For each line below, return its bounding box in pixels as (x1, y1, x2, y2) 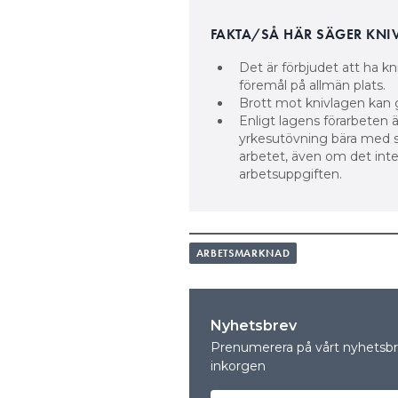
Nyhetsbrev (210, 317, 297, 334)
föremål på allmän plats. (238, 77, 386, 93)
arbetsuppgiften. (238, 166, 342, 182)
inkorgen (210, 358, 266, 374)
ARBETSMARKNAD (195, 246, 291, 260)
